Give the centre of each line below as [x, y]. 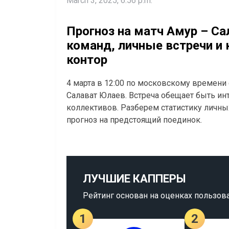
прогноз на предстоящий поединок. [134, 120]
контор [87, 60]
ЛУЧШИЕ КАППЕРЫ [134, 178]
